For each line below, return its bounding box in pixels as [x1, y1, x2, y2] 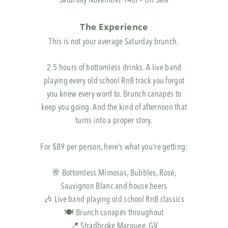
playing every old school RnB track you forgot [43, 77, 185, 86]
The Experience [80, 20, 148, 33]
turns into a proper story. [75, 117, 153, 126]
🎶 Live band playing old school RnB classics [44, 195, 184, 205]
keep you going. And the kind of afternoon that [41, 103, 187, 112]
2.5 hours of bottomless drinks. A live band [46, 64, 182, 73]
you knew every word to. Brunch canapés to [46, 90, 182, 99]
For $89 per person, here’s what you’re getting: [40, 142, 188, 152]
